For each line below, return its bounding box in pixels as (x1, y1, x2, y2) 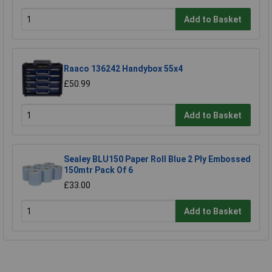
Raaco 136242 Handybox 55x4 (64, 63, 183, 73)
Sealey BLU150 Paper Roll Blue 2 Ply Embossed (64, 154, 251, 164)
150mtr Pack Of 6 (64, 165, 133, 175)
